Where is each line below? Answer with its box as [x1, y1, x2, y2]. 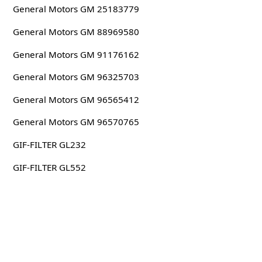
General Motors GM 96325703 [12, 71, 139, 83]
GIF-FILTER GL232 [12, 138, 86, 150]
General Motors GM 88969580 [12, 26, 139, 38]
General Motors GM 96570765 [12, 116, 139, 128]
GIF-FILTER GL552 [12, 161, 86, 173]
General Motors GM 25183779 [12, 3, 139, 15]
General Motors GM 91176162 [12, 48, 139, 60]
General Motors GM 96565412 [12, 93, 139, 105]
